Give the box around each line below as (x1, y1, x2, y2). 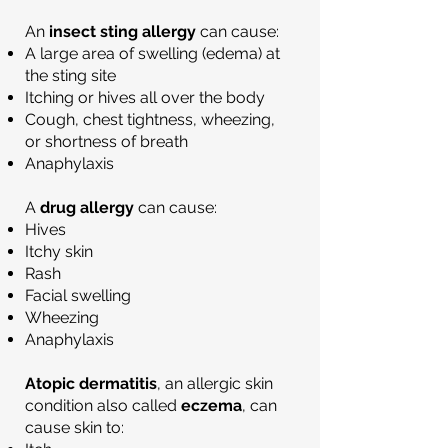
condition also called (25, 396, 181, 415)
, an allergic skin (157, 374, 273, 393)
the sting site (25, 66, 116, 85)
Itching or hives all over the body (25, 88, 265, 107)
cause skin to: (25, 418, 124, 437)
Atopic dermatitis (25, 374, 157, 393)
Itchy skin (25, 242, 93, 261)
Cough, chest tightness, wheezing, (25, 110, 275, 129)
